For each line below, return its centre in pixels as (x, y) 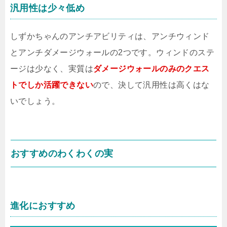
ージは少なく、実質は (52, 69)
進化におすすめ (43, 206)
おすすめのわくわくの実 (62, 154)
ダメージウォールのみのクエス (152, 69)
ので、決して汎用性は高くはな (152, 85)
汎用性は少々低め (48, 8)
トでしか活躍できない (52, 85)
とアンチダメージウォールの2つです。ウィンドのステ (112, 52)
